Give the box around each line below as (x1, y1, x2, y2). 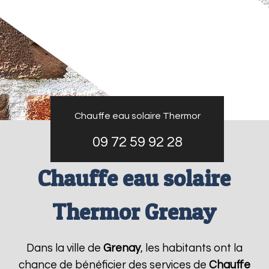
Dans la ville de (26, 243, 103, 254)
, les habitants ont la (140, 243, 243, 254)
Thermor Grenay (52, 198, 217, 225)
